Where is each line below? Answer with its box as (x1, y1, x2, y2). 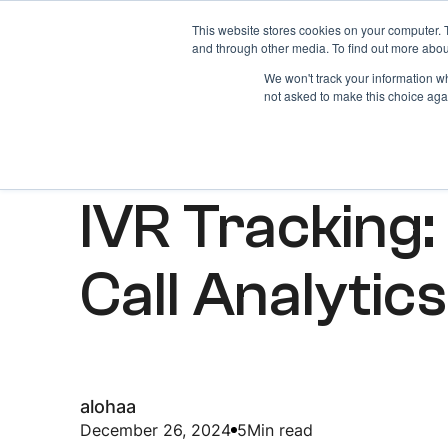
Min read (247, 420, 313, 440)
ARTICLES (93, 145, 151, 160)
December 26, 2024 (80, 420, 231, 440)
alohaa (80, 396, 136, 417)
